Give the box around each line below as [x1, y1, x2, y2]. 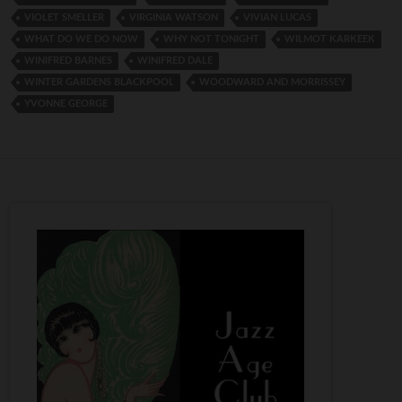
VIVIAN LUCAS [243, 12, 311, 22]
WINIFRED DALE [137, 55, 213, 66]
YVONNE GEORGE [24, 98, 108, 109]
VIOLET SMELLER [24, 12, 104, 22]
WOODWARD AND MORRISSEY [199, 76, 345, 87]
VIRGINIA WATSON [129, 12, 218, 22]
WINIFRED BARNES [24, 55, 112, 66]
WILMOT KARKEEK [284, 33, 375, 44]
